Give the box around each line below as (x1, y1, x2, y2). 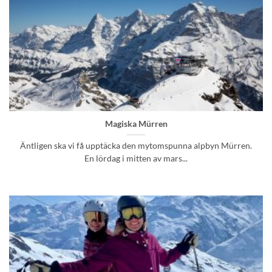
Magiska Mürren (104, 118, 168, 129)
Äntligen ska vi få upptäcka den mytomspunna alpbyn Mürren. (20, 140, 252, 151)
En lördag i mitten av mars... (84, 153, 188, 163)
